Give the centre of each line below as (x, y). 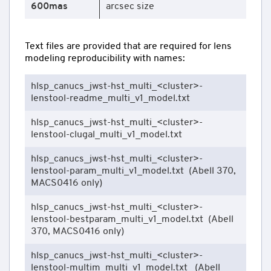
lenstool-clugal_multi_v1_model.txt (106, 135)
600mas (49, 6)
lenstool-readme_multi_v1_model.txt (113, 98)
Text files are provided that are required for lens (128, 46)
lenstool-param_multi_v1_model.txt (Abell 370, (133, 171)
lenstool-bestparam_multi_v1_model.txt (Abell (132, 219)
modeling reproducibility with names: (105, 58)
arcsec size (130, 6)
